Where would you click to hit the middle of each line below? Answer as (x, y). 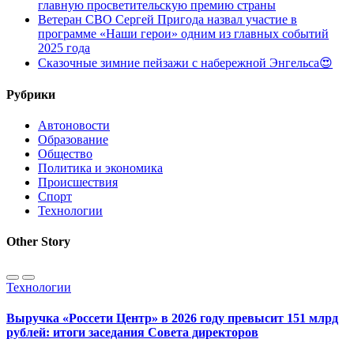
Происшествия (78, 183)
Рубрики (31, 94)
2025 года (64, 48)
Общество (65, 154)
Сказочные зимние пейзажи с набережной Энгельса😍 (185, 63)
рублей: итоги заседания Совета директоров (132, 332)
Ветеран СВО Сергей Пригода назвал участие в (168, 20)
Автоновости (74, 126)
